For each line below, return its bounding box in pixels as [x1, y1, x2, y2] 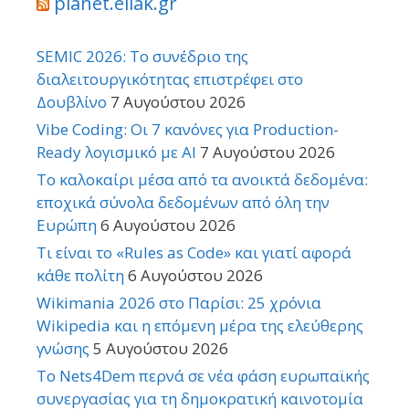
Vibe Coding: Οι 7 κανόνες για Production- [37, 118, 339, 140]
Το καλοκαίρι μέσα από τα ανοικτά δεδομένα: [37, 168, 368, 190]
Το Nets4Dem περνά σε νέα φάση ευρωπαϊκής [37, 364, 370, 386]
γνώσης [37, 337, 89, 359]
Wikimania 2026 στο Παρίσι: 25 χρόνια [37, 291, 321, 313]
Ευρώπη [37, 214, 97, 236]
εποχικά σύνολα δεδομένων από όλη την [37, 191, 330, 213]
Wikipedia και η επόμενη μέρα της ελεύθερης [37, 314, 363, 336]
